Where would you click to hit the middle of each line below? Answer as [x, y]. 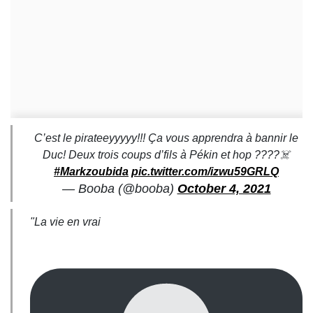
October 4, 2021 [224, 189]
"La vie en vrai [65, 222]
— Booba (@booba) [119, 189]
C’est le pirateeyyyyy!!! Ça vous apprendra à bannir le [166, 138]
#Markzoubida [91, 172]
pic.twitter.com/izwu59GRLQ [205, 172]
